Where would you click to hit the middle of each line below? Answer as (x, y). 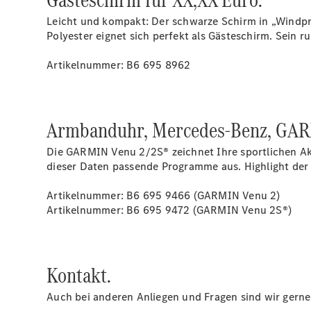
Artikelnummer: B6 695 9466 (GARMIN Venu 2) (163, 195)
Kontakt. (79, 275)
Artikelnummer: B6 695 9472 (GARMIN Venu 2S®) (169, 210)
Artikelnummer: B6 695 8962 (119, 65)
